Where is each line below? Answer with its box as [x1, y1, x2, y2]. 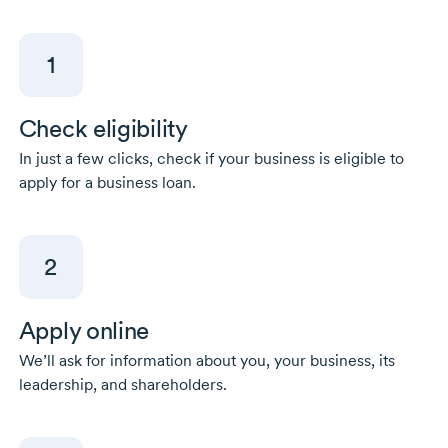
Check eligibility [18, 114, 188, 144]
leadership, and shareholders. [18, 375, 227, 395]
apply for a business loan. [18, 173, 196, 193]
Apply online [18, 316, 150, 346]
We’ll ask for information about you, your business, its [18, 351, 395, 371]
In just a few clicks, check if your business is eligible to [18, 149, 404, 169]
